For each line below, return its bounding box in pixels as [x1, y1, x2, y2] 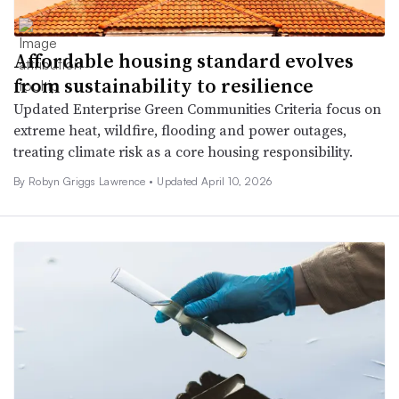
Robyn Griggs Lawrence [28, 175, 150, 189]
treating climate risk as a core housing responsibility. [13, 142, 353, 162]
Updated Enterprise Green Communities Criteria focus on [13, 99, 381, 119]
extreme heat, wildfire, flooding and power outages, [13, 120, 346, 141]
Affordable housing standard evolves [13, 47, 354, 75]
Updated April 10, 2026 [157, 175, 273, 189]
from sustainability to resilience [13, 72, 313, 100]
